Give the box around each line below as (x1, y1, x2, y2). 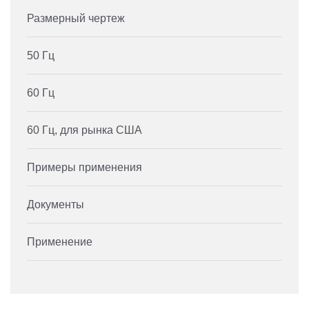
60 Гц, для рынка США (27, 124, 142, 137)
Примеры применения (27, 161, 142, 174)
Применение (27, 236, 92, 248)
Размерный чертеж (27, 12, 125, 25)
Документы (27, 199, 84, 211)
